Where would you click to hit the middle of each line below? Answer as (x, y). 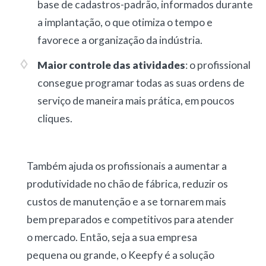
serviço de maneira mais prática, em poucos (136, 100)
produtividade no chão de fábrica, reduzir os (127, 183)
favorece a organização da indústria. (120, 40)
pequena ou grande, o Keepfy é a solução (120, 255)
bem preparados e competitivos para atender (130, 219)
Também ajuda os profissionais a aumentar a (126, 166)
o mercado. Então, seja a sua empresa (112, 237)
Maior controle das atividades (111, 65)
